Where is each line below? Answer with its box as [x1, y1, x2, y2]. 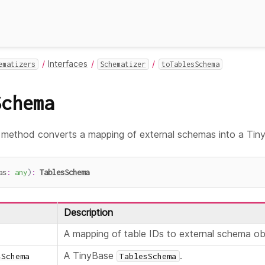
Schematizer [100, 60, 146, 69]
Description [63, 206, 113, 219]
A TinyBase [63, 250, 117, 262]
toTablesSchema [161, 60, 219, 69]
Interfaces [48, 59, 88, 69]
